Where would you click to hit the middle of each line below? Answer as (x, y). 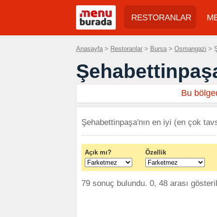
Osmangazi (190, 49)
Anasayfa (89, 49)
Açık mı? (98, 152)
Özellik (156, 152)
